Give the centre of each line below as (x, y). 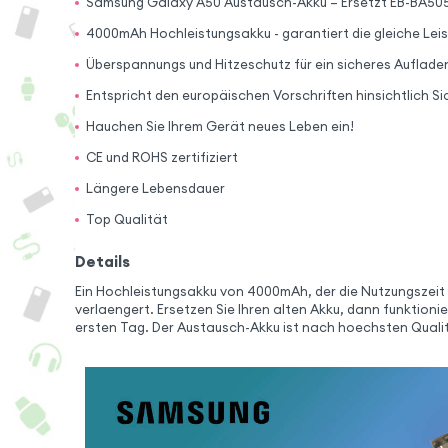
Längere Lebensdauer (156, 189)
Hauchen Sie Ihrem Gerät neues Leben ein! (220, 127)
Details (102, 261)
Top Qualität (127, 220)
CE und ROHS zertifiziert (162, 158)
